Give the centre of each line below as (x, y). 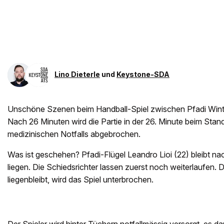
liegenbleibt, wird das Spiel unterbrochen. (80, 180)
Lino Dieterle (77, 74)
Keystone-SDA (143, 74)
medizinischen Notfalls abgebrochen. (74, 134)
